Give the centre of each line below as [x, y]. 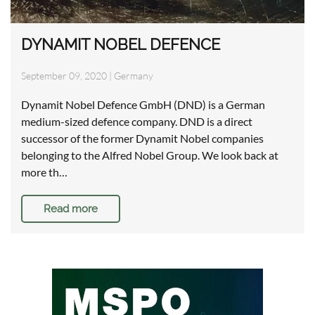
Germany [134, 76]
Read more [71, 209]
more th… [44, 172]
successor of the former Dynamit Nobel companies [142, 139]
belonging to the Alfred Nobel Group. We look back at [150, 155]
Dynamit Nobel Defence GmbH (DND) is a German [143, 105]
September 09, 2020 [64, 76]
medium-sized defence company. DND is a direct [137, 122]
